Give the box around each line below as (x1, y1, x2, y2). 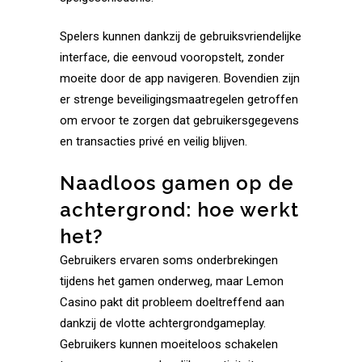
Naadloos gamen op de (60, 171, 294, 195)
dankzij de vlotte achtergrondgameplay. (60, 316, 266, 330)
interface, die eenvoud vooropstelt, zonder (60, 50, 284, 65)
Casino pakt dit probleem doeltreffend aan (60, 295, 284, 309)
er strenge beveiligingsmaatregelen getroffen (60, 92, 298, 107)
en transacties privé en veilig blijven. (60, 134, 247, 149)
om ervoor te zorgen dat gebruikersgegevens (60, 113, 299, 128)
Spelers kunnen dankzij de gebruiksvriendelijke (60, 29, 301, 44)
